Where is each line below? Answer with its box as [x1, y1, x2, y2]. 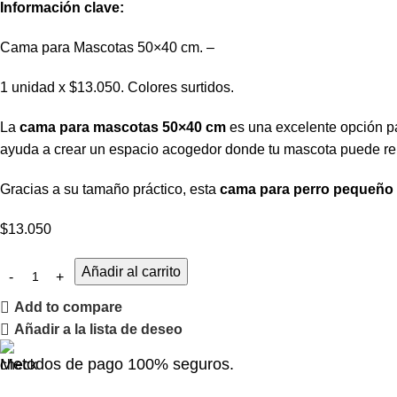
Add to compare [14, 300, 123, 315]
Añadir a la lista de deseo [14, 322, 183, 338]
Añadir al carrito [82, 264, 181, 280]
